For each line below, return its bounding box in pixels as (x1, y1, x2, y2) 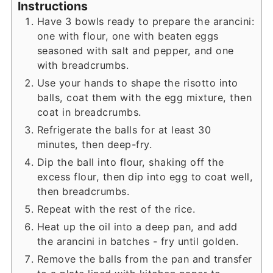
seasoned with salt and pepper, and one (37, 44, 234, 57)
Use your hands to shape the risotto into (37, 76, 238, 89)
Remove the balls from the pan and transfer (37, 252, 252, 265)
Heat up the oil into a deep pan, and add (37, 220, 238, 233)
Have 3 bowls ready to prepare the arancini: (37, 15, 255, 27)
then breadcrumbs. (37, 185, 130, 197)
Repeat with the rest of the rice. (37, 202, 196, 215)
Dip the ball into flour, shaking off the (37, 155, 224, 168)
